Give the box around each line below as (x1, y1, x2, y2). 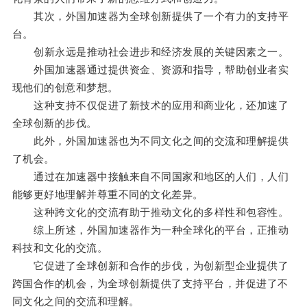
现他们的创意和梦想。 (12, 82, 119, 94)
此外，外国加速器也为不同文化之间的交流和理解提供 (12, 135, 289, 147)
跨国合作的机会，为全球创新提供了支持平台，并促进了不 (12, 278, 288, 290)
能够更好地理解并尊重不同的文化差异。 (12, 188, 204, 201)
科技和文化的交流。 (12, 242, 108, 254)
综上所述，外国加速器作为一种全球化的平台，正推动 (12, 224, 289, 236)
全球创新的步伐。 (12, 117, 97, 130)
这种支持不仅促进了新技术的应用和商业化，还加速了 (12, 99, 289, 112)
